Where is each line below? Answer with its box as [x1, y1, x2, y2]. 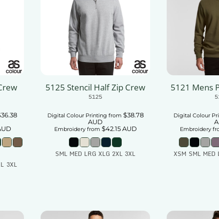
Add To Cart [78, 167, 127, 177]
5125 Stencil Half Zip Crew [45, 82, 145, 93]
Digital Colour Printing [47, 112, 107, 119]
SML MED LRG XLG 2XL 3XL [55, 149, 136, 159]
